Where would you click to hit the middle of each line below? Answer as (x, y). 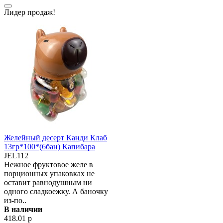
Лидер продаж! (30, 12)
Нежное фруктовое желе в (49, 165)
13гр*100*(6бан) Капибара (50, 147)
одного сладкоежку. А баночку (56, 191)
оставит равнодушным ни (48, 182)
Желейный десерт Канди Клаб (56, 138)
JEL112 (16, 156)
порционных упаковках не (49, 173)
